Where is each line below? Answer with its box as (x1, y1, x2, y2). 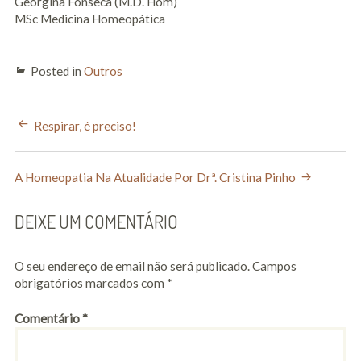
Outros (83, 64, 122, 79)
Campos (251, 259, 297, 274)
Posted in (30, 64, 84, 79)
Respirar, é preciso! (33, 118, 136, 134)
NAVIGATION (13, 143, 114, 171)
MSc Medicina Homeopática (14, 11, 165, 27)
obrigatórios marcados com (14, 276, 167, 291)
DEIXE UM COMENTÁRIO (14, 210, 178, 234)
